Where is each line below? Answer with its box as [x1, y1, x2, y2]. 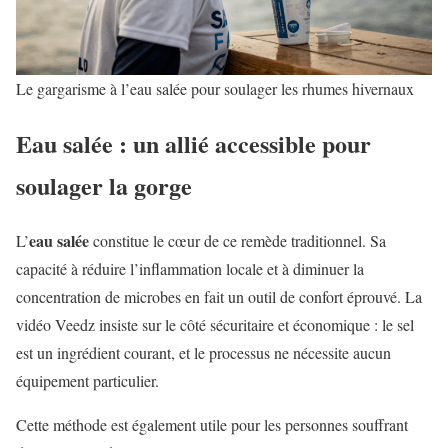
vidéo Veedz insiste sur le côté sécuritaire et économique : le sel [16, 314, 414, 336]
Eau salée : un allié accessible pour [16, 126, 371, 162]
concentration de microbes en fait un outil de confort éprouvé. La [16, 286, 422, 308]
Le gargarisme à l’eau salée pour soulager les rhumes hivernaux [16, 78, 414, 100]
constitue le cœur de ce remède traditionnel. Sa [93, 230, 386, 252]
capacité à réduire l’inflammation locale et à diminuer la [16, 258, 364, 280]
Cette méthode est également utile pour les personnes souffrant [16, 414, 408, 436]
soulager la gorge [16, 168, 192, 204]
